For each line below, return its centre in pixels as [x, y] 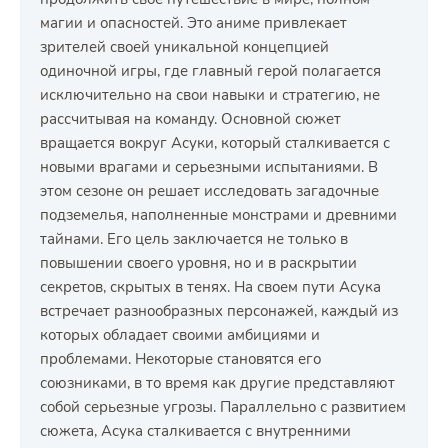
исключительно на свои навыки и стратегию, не [210, 95]
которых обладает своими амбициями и [180, 335]
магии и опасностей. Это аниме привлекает [193, 23]
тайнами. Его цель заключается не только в [194, 239]
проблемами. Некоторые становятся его [180, 359]
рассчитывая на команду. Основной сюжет [190, 119]
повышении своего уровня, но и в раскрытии [198, 263]
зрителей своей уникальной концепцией [184, 47]
